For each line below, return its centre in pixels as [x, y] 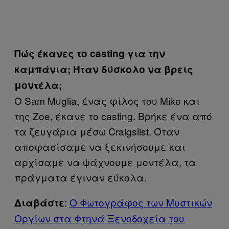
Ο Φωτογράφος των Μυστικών [141, 202]
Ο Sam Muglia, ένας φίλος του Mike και [107, 100]
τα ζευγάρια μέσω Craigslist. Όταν [97, 131]
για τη [142, 53]
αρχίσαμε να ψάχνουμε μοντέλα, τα [105, 162]
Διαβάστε [39, 203]
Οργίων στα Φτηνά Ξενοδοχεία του [99, 218]
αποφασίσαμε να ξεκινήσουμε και [100, 146]
